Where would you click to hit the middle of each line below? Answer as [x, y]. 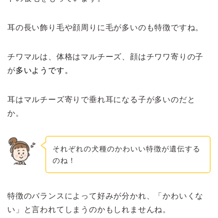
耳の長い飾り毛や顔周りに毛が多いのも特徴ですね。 [106, 27]
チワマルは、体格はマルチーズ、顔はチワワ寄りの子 [106, 56]
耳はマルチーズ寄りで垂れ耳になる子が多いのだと [101, 99]
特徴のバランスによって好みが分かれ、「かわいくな [106, 196]
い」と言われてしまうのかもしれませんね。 [89, 210]
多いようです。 [44, 70]
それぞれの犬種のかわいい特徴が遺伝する [126, 148]
